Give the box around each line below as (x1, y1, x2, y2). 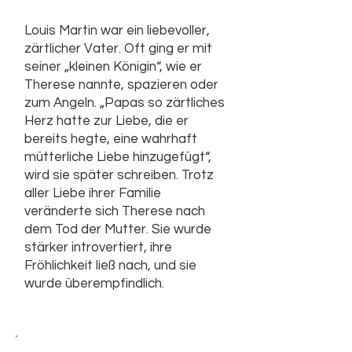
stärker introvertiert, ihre (24, 240, 172, 255)
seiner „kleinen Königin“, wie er (24, 60, 202, 74)
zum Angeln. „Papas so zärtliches (24, 96, 225, 110)
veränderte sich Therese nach (24, 204, 205, 218)
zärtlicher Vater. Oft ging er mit (24, 42, 212, 56)
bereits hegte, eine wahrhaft (24, 132, 197, 146)
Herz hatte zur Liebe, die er (24, 114, 189, 128)
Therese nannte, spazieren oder (24, 78, 218, 92)
